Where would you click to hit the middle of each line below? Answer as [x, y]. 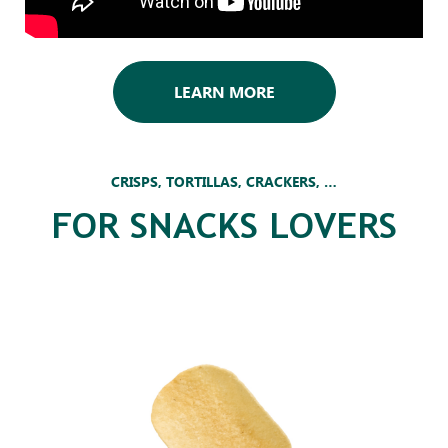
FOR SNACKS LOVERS [224, 228]
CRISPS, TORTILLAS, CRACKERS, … [224, 181]
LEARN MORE [224, 92]
